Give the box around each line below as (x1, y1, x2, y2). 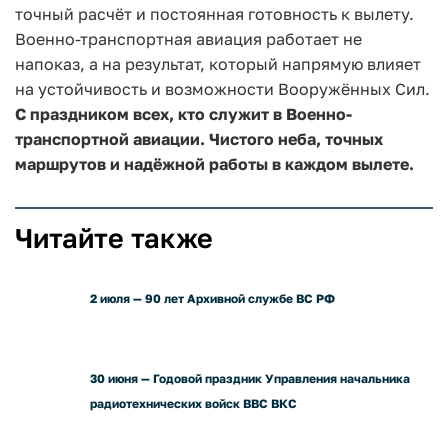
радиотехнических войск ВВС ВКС (90, 395, 297, 411)
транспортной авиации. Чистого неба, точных (15, 128, 383, 149)
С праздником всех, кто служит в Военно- (15, 103, 352, 124)
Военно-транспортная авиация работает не (15, 28, 362, 49)
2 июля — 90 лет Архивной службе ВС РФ (90, 290, 335, 306)
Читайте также (15, 221, 213, 254)
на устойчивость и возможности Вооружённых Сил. (15, 78, 430, 99)
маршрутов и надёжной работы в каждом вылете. (15, 153, 414, 174)
